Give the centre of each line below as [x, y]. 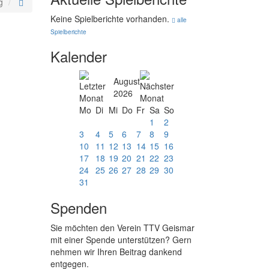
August [127, 81]
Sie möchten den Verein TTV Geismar [122, 228]
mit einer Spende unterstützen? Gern [121, 240]
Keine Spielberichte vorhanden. [111, 19]
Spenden [78, 207]
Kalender [78, 56]
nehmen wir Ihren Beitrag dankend [116, 252]
